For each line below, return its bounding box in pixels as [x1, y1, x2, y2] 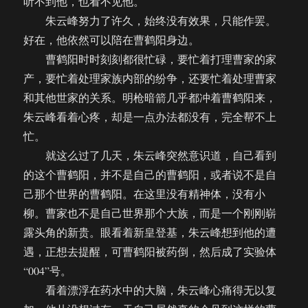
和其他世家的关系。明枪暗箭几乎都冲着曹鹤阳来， [23, 90, 277, 105]
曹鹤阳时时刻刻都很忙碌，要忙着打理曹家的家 [23, 52, 277, 67]
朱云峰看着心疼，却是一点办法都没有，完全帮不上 [23, 109, 277, 124]
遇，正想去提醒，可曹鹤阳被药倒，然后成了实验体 [23, 244, 277, 259]
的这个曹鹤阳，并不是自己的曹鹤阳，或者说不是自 [23, 167, 277, 182]
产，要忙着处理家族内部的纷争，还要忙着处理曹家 [23, 71, 277, 86]
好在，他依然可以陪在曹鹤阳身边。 [23, 32, 200, 47]
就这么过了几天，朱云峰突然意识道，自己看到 [23, 148, 277, 163]
